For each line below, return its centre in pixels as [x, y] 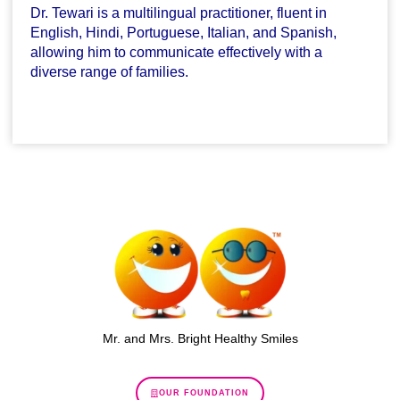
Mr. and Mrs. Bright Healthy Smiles [200, 339]
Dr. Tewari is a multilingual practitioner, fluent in [179, 13]
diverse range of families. [110, 72]
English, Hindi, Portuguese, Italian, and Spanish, [184, 33]
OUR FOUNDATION [204, 393]
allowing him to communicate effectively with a [177, 53]
